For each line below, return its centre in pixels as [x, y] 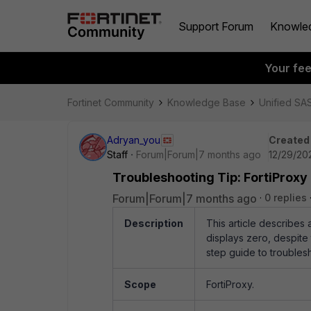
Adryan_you [134, 140]
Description [154, 223]
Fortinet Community [111, 102]
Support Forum [216, 26]
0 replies [286, 197]
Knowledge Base [207, 102]
